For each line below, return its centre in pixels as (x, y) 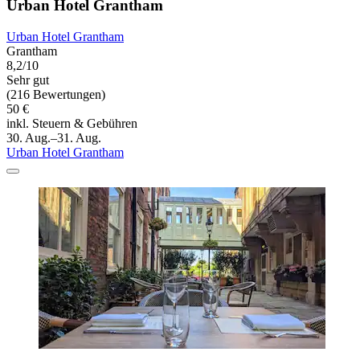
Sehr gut (28, 80)
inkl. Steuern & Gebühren (72, 123)
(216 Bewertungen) (56, 94)
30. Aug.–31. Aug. (54, 137)
